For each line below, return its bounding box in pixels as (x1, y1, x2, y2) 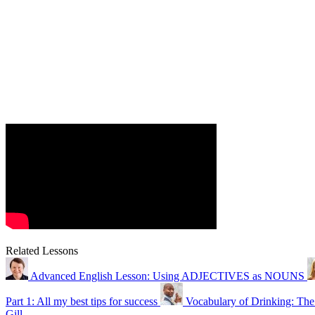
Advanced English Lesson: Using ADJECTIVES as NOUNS (30, 269, 304, 282)
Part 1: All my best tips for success (6, 295, 157, 307)
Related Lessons (6, 244, 78, 257)
